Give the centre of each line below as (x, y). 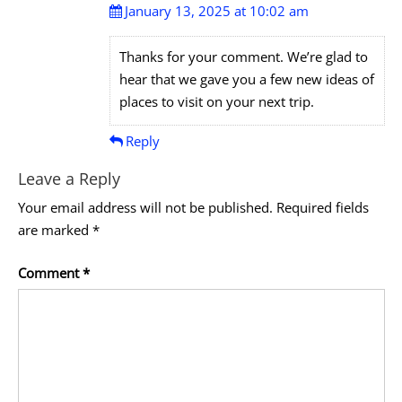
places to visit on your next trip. (217, 102)
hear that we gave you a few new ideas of (247, 79)
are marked (55, 230)
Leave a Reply (69, 179)
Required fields (322, 208)
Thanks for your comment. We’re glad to (244, 57)
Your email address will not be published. (145, 208)
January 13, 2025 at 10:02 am (217, 11)
